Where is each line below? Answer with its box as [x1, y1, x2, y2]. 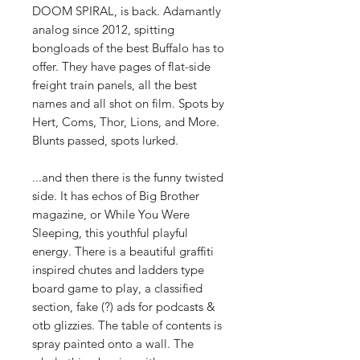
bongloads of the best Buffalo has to [32, 40, 224, 56]
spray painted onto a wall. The [32, 336, 194, 352]
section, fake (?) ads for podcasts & [32, 299, 215, 315]
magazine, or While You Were [32, 207, 190, 223]
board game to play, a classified [32, 280, 202, 297]
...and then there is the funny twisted [32, 170, 223, 186]
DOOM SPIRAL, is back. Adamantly [32, 3, 221, 19]
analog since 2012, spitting [32, 22, 174, 38]
